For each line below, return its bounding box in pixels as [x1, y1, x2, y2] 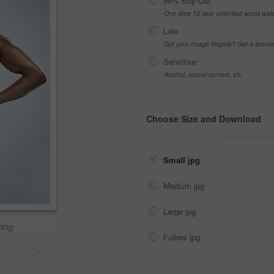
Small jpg [163, 154, 202, 166]
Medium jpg [163, 180, 207, 191]
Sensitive [163, 56, 196, 67]
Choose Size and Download [146, 113, 261, 125]
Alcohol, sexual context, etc [164, 70, 242, 79]
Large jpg [163, 206, 198, 217]
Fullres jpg [163, 231, 202, 243]
